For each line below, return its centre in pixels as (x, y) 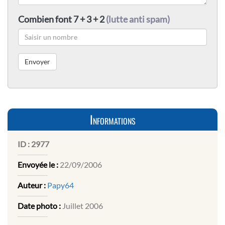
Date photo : (39, 205)
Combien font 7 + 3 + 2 (62, 19)
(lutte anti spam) (138, 19)
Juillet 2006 (82, 205)
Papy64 (61, 185)
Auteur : (32, 185)
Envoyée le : (38, 164)
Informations (113, 119)
